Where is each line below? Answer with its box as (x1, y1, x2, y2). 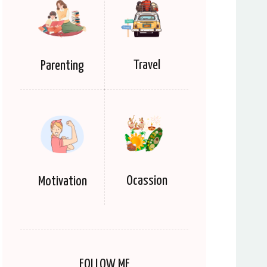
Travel (133, 58, 160, 73)
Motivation (38, 174, 87, 188)
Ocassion (126, 174, 167, 188)
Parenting (41, 58, 84, 73)
